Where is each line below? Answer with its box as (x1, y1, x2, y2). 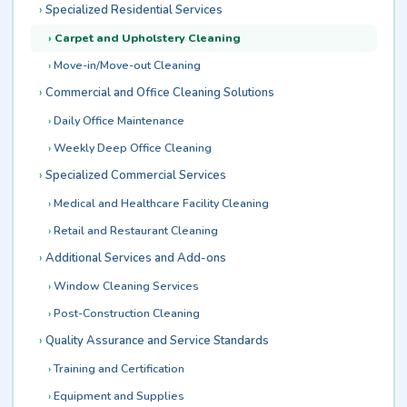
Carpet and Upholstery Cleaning (54, 29, 241, 45)
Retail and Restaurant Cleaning (53, 222, 218, 238)
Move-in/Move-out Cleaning (53, 56, 201, 73)
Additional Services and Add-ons (45, 249, 226, 266)
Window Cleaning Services (53, 277, 199, 293)
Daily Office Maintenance (53, 112, 184, 128)
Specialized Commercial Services (45, 166, 226, 184)
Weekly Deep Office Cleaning (53, 139, 212, 155)
